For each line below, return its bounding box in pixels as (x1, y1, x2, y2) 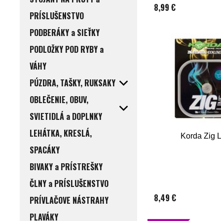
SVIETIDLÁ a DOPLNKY (30, 110, 102, 123)
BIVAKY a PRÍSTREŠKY (30, 161, 103, 173)
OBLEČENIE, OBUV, (30, 94, 88, 106)
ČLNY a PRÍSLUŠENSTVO (30, 178, 109, 190)
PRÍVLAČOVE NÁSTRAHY (30, 194, 109, 207)
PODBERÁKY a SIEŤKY (30, 27, 100, 39)
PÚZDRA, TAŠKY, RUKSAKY (30, 77, 115, 89)
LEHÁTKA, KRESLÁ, (30, 127, 92, 140)
